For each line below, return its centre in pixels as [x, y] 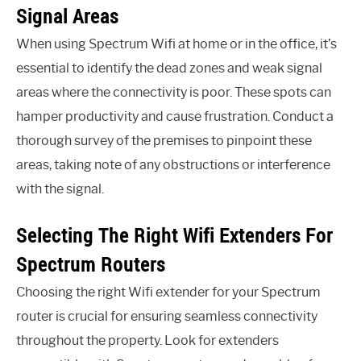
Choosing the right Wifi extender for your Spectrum [168, 293]
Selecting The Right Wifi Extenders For [174, 236]
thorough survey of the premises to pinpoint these [164, 141]
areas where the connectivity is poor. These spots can [174, 93]
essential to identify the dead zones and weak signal [169, 68]
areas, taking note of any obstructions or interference [173, 165]
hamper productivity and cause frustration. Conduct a [175, 117]
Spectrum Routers [91, 265]
